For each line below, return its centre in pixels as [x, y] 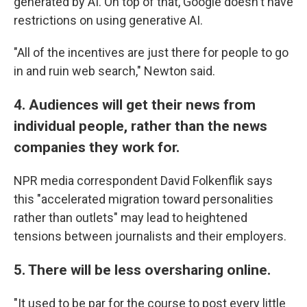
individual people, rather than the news [140, 126]
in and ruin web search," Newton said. [114, 71]
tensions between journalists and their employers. [150, 236]
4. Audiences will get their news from [135, 105]
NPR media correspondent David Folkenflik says [143, 181]
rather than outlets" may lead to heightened [131, 218]
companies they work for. [97, 147]
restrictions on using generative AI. [108, 20]
